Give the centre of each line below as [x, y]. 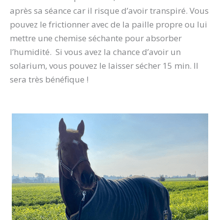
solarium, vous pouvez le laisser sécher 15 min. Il [104, 65]
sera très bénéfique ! [49, 79]
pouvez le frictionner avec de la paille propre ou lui [109, 24]
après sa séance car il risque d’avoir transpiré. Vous [109, 10]
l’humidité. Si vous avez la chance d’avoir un [95, 52]
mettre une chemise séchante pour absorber [96, 38]
